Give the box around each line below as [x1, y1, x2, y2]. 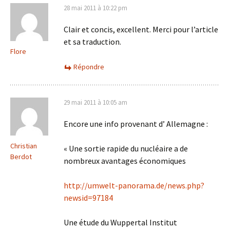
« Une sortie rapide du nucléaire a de [64, 143, 188, 154]
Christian [10, 141, 37, 150]
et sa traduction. [64, 36, 121, 47]
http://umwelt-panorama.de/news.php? [64, 180, 204, 190]
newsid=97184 [64, 193, 113, 203]
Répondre [73, 62, 104, 71]
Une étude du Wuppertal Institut [64, 217, 177, 227]
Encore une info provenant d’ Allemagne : [64, 119, 208, 129]
